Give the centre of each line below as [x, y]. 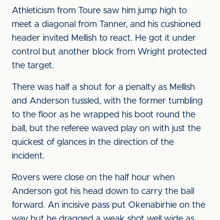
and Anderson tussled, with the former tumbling [107, 101]
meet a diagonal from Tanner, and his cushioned [106, 25]
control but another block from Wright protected [109, 52]
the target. [33, 66]
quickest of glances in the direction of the [93, 142]
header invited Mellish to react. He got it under [104, 38]
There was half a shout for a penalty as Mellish [103, 87]
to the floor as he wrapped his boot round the [104, 115]
